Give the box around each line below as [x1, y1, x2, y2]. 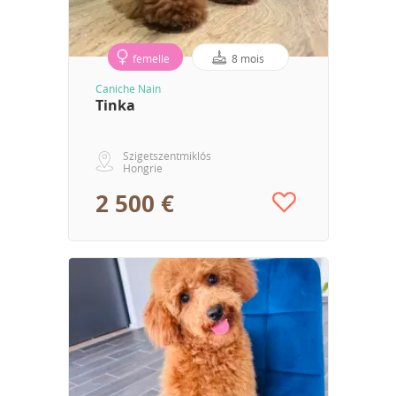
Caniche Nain [95, 80, 161, 95]
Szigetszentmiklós [122, 148, 211, 163]
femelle [132, 50, 170, 65]
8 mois [231, 50, 264, 65]
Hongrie [122, 160, 163, 175]
